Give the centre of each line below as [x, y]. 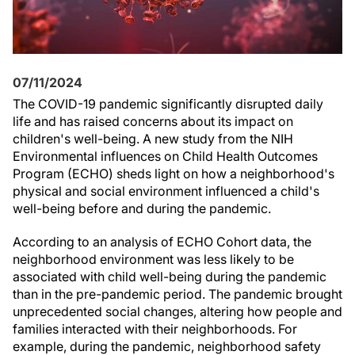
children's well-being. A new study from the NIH [153, 139]
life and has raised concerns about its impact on [153, 121]
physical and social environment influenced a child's [166, 191]
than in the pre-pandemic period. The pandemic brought [177, 294]
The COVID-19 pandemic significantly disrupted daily [168, 104]
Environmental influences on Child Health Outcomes [165, 156]
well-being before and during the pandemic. [142, 208]
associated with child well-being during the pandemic [170, 277]
